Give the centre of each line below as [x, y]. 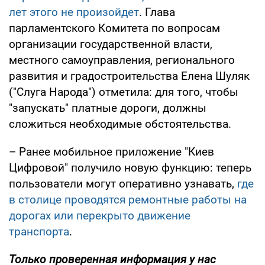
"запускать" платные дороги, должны [108, 108]
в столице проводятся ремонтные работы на [128, 199]
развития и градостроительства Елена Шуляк [129, 76]
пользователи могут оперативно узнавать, [123, 183]
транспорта [39, 231]
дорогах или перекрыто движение [100, 215]
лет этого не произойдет [74, 12]
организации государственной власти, [111, 44]
